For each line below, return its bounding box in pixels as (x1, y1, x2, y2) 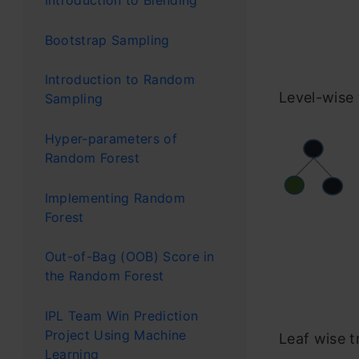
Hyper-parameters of (44, 130, 177, 147)
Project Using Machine (44, 326, 187, 343)
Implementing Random (44, 189, 185, 206)
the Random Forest (44, 268, 164, 284)
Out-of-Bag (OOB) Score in (44, 248, 215, 265)
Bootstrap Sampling (44, 31, 170, 48)
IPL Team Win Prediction (44, 307, 199, 324)
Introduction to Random (44, 71, 195, 88)
